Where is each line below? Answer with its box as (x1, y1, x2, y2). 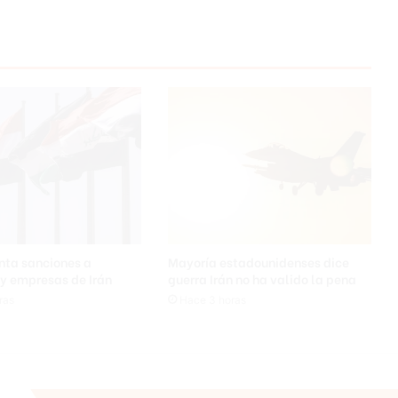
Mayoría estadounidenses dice (167, 251, 349, 271)
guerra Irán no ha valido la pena (167, 268, 356, 288)
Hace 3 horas (179, 292, 246, 306)
